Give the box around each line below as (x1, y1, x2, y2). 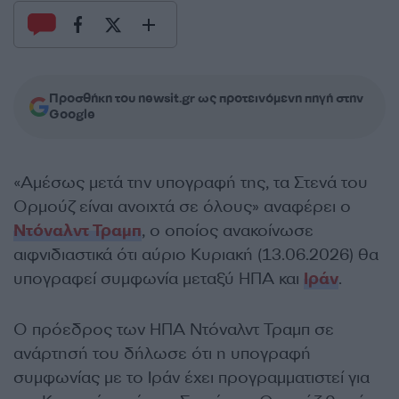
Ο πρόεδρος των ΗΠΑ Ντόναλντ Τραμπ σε (13, 319, 334, 340)
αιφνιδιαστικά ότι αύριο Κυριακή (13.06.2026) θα (13, 244, 379, 265)
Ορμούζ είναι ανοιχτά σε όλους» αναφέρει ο (13, 196, 351, 217)
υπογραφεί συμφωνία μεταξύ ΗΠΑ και (13, 268, 304, 289)
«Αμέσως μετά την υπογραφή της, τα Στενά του (13, 172, 368, 193)
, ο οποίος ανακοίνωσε (142, 220, 313, 241)
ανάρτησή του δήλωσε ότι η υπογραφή (13, 343, 311, 364)
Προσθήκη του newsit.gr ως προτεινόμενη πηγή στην (49, 90, 363, 107)
